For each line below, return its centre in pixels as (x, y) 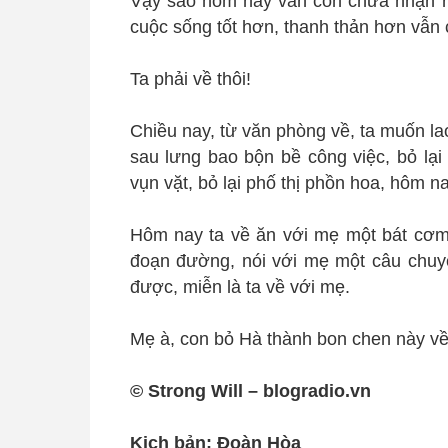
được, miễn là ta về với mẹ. (239, 286)
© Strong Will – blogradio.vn (250, 390)
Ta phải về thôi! (190, 78)
